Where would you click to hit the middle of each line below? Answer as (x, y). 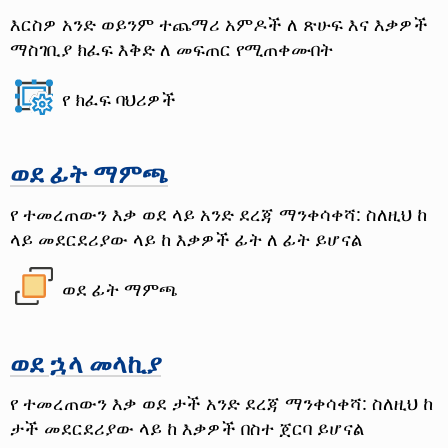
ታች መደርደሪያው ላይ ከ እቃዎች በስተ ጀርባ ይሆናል (187, 428)
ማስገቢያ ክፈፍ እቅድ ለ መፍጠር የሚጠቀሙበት (171, 48)
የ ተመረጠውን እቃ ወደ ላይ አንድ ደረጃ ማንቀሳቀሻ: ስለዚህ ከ (218, 213)
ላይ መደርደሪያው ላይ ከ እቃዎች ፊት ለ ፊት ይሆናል (186, 238)
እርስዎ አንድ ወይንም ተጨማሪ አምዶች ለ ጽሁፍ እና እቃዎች (219, 23)
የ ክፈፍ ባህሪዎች (119, 99)
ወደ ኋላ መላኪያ (85, 362)
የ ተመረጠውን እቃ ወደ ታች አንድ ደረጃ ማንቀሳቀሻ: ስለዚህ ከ (221, 403)
